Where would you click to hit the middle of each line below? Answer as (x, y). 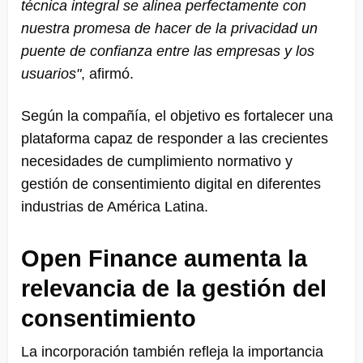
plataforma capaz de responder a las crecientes (175, 138)
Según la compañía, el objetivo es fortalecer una (177, 115)
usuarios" (51, 73)
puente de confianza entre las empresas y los (168, 51)
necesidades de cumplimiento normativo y (157, 161)
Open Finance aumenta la (164, 258)
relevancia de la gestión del (174, 288)
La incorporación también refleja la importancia (172, 351)
